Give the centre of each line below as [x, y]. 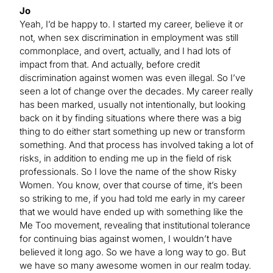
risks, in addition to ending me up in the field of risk [126, 158]
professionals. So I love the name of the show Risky [128, 171]
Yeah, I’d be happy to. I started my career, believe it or [131, 24]
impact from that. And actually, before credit [110, 64]
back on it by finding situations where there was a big [130, 118]
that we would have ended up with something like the [131, 211]
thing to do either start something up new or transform [132, 131]
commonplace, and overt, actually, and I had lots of [125, 51]
